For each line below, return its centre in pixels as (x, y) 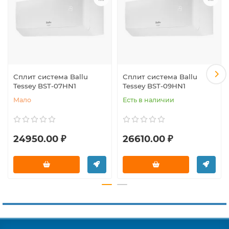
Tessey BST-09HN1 (154, 86)
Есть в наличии (148, 100)
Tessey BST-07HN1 (45, 86)
